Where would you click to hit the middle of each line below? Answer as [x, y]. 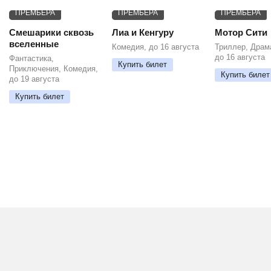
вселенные [34, 44]
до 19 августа [34, 79]
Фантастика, [31, 58]
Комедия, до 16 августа [155, 47]
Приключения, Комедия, [54, 69]
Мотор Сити [241, 32]
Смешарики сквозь [51, 32]
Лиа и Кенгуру [143, 32]
